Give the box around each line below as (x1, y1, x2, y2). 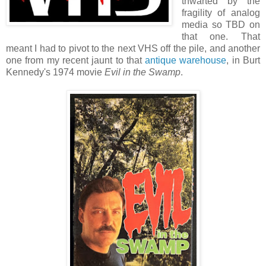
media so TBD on (181, 19, 260, 30)
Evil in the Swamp (104, 66, 180, 77)
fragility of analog (181, 7, 260, 18)
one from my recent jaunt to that (6, 55, 145, 65)
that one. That (181, 31, 260, 42)
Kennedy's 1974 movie (6, 66, 104, 77)
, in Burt (226, 55, 261, 65)
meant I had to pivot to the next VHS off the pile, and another (6, 43, 260, 53)
